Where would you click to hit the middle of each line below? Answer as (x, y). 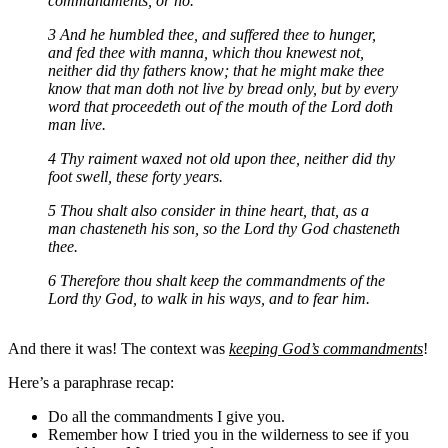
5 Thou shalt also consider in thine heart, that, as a (208, 210)
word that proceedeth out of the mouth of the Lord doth (220, 106)
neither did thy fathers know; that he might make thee (216, 70)
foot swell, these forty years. (135, 176)
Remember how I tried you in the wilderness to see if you (228, 434)
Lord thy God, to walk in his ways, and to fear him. (209, 298)
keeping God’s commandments (326, 348)
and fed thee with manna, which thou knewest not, (206, 52)
